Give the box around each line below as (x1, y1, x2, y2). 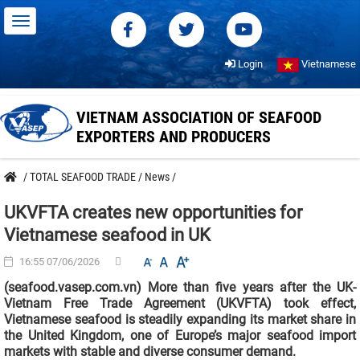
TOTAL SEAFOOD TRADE (30, 170, 136, 183)
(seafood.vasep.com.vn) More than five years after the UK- (4, 280, 356, 296)
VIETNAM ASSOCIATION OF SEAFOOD (76, 108, 321, 127)
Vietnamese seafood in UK (4, 225, 211, 245)
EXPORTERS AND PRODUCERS (76, 127, 271, 146)
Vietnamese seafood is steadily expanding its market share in (4, 312, 356, 328)
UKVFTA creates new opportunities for (4, 202, 302, 223)
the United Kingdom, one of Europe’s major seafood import (4, 328, 356, 344)
